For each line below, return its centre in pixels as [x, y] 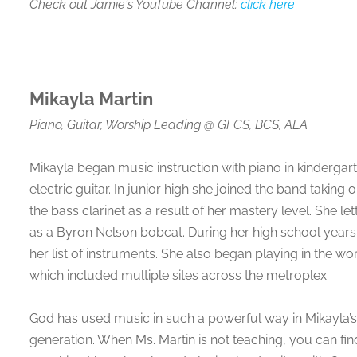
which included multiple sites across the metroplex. [180, 275]
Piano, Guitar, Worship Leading [116, 124]
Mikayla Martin [91, 99]
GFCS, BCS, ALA [262, 124]
